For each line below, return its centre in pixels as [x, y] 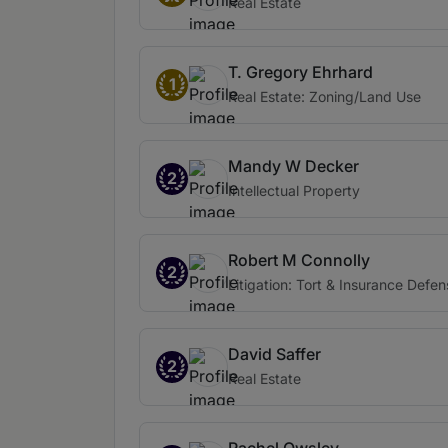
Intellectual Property [294, 190]
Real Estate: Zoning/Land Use [324, 96]
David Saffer [274, 354]
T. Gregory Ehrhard [300, 72]
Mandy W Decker [293, 166]
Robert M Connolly [299, 260]
